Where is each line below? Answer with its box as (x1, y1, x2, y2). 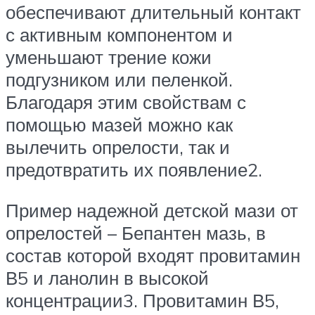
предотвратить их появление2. (6, 158, 262, 181)
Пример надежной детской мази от (6, 198, 298, 221)
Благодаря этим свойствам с (6, 91, 246, 114)
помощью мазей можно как (6, 113, 233, 136)
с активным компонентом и (6, 23, 233, 46)
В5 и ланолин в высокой (6, 266, 209, 289)
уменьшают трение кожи (6, 46, 212, 69)
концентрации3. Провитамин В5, (6, 288, 279, 311)
